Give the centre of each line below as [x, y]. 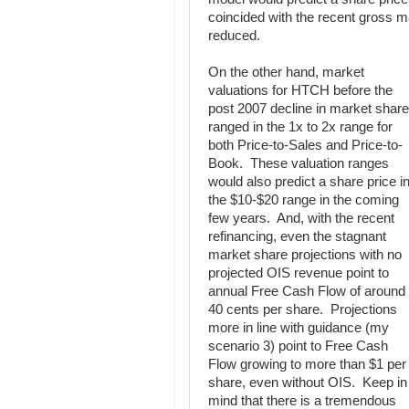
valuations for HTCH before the [300, 90]
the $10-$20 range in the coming [304, 200]
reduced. [234, 36]
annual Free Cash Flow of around [307, 291]
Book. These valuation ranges [299, 163]
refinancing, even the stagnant [297, 236]
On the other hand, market [286, 72]
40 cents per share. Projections [303, 309]
